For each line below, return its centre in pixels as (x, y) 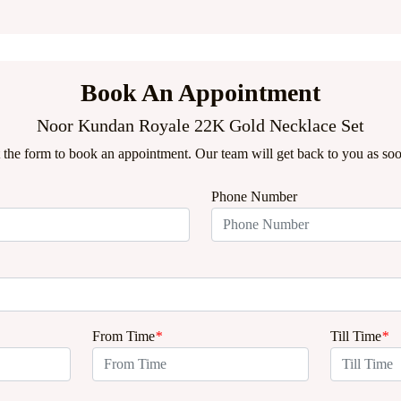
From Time (123, 336)
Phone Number (254, 196)
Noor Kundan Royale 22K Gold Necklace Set (200, 125)
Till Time (356, 336)
